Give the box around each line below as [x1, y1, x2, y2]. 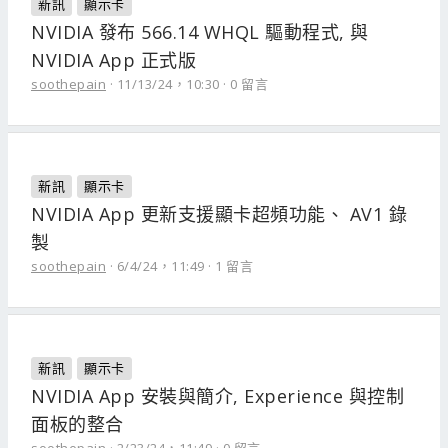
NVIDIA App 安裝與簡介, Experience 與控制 [31, 384, 404, 408]
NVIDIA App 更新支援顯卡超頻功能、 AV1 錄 [31, 202, 407, 226]
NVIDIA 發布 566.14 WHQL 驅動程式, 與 [31, 20, 369, 44]
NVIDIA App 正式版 [31, 48, 196, 72]
